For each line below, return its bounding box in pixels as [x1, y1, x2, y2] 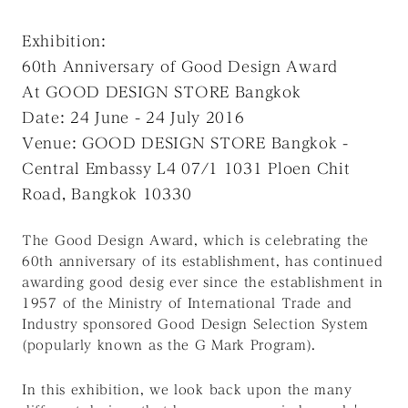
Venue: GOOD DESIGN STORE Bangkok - [22, 136, 349, 151]
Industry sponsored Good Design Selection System [22, 318, 369, 331]
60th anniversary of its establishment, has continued [22, 255, 383, 269]
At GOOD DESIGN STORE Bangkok [22, 85, 301, 100]
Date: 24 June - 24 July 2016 [22, 110, 245, 126]
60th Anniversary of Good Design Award [22, 59, 338, 75]
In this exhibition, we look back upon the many [22, 383, 352, 397]
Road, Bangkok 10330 [22, 187, 192, 202]
